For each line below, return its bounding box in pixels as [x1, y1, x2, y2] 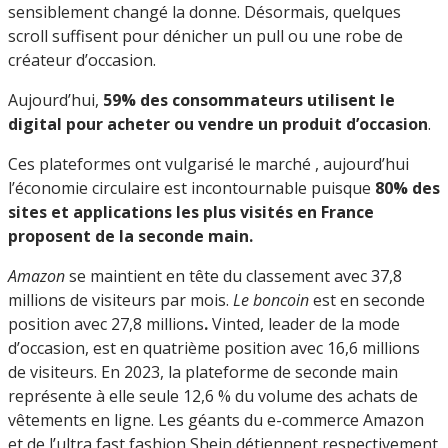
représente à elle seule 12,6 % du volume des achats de [8, 384, 418, 407]
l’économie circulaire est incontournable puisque [8, 176, 375, 199]
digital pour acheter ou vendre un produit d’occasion [8, 112, 428, 135]
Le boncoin [233, 288, 309, 311]
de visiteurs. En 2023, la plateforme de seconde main [8, 360, 398, 383]
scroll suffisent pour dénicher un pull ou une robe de [8, 24, 403, 47]
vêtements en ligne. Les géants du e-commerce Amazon [8, 408, 424, 431]
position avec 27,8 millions [8, 312, 204, 335]
